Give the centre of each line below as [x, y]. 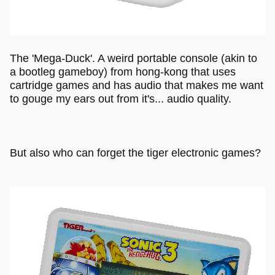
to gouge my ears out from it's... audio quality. [121, 99]
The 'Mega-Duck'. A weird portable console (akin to [134, 59]
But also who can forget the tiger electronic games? [135, 153]
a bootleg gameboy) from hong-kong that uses [123, 72]
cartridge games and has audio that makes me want [137, 86]
